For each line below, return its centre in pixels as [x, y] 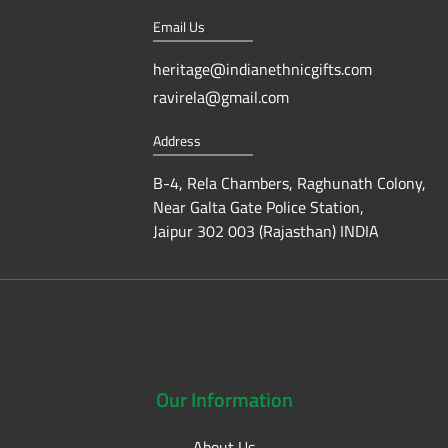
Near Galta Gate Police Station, [258, 206]
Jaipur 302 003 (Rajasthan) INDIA [265, 230]
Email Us [178, 26]
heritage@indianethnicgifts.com [262, 68]
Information [241, 399]
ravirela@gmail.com [220, 96]
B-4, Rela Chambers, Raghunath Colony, [289, 182]
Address [176, 140]
